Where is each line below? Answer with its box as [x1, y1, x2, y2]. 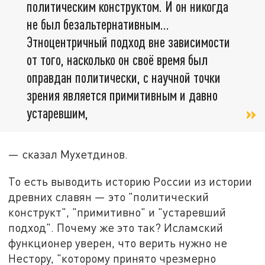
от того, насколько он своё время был [27, 51, 208, 69]
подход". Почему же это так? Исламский [8, 220, 224, 234]
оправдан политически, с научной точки [27, 69, 221, 86]
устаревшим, [27, 104, 88, 122]
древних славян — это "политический [8, 189, 209, 203]
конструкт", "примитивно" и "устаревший [8, 205, 227, 219]
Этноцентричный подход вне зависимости [27, 33, 230, 51]
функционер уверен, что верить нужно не [8, 235, 228, 250]
